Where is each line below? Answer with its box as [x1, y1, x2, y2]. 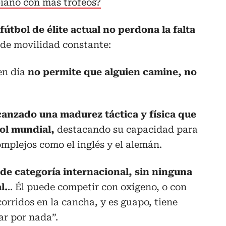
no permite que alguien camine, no [28, 67, 197, 78]
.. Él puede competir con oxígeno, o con [8, 182, 187, 193]
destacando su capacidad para [54, 124, 198, 135]
